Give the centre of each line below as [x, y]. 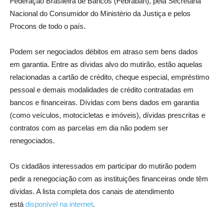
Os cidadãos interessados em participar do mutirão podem [103, 166]
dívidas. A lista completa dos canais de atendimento [92, 191]
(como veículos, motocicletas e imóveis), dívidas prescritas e [108, 115]
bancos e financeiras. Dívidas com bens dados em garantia [104, 102]
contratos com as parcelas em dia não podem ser [89, 128]
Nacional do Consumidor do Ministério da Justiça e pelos [100, 13]
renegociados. [32, 140]
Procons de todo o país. [48, 26]
